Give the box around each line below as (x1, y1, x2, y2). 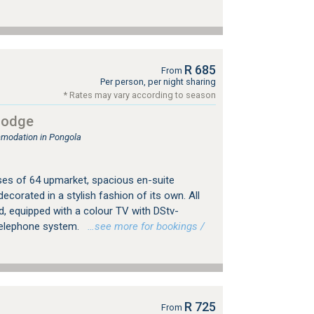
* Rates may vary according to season (63, 89, 216, 100)
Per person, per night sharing (100, 76, 216, 87)
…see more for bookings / (81, 219, 205, 233)
